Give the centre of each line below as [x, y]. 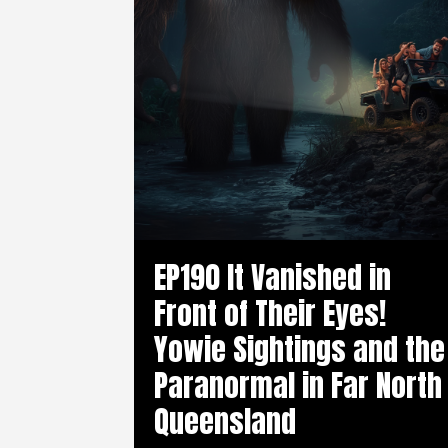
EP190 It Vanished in [273, 277]
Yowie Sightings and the [300, 349]
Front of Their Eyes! [270, 313]
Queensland [225, 421]
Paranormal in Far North [298, 385]
